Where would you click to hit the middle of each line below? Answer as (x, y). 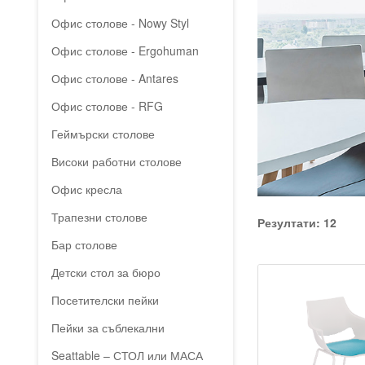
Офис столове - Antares (115, 78)
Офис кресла (87, 189)
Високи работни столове (117, 161)
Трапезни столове (100, 217)
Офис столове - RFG (108, 106)
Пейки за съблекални (108, 328)
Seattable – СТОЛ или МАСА (128, 355)
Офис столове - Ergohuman (125, 51)
